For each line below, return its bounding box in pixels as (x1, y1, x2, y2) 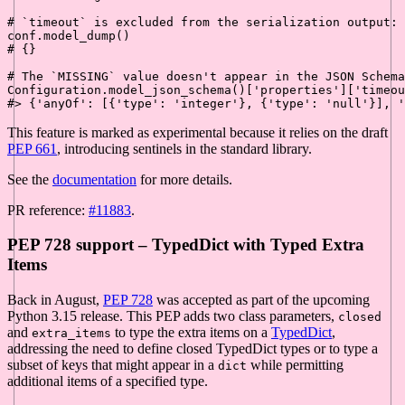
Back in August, (7, 292, 103, 308)
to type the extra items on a (111, 325, 271, 341)
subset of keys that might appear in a (7, 357, 218, 373)
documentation (52, 171, 137, 187)
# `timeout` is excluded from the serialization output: (7, 14, 398, 29)
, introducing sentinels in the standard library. (57, 140, 312, 156)
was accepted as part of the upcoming (153, 292, 370, 308)
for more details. (137, 171, 232, 187)
